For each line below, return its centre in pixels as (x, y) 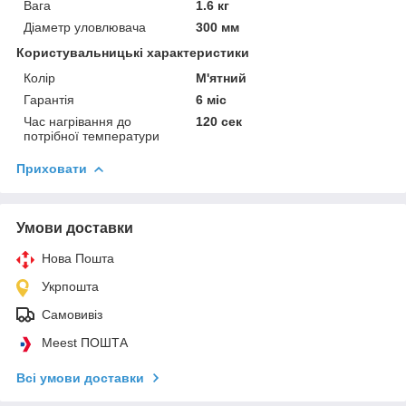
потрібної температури (92, 135)
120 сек (219, 121)
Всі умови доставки (80, 377)
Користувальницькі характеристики (133, 52)
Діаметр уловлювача (85, 27)
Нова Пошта (78, 258)
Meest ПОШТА (85, 342)
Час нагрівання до (77, 121)
